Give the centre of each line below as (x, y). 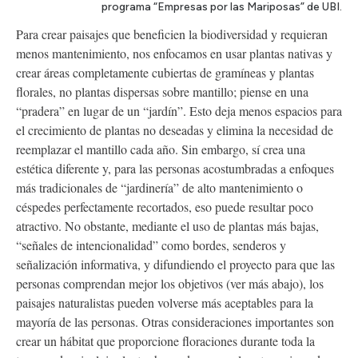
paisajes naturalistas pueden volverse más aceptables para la (165, 302)
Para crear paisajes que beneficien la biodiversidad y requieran (172, 34)
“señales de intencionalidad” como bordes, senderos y (151, 245)
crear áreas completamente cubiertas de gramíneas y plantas (165, 72)
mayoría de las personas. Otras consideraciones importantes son (175, 321)
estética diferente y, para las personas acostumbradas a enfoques (175, 168)
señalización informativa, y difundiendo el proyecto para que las (175, 264)
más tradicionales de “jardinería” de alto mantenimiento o (159, 187)
